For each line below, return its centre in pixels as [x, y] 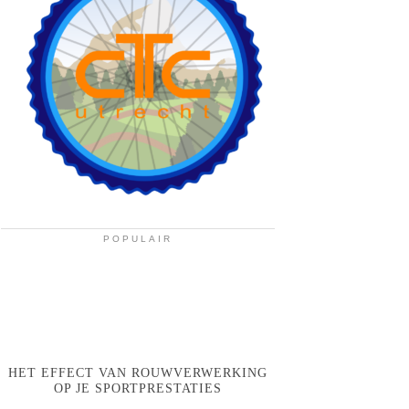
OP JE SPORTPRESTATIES [138, 388]
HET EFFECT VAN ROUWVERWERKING [138, 372]
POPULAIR [138, 238]
